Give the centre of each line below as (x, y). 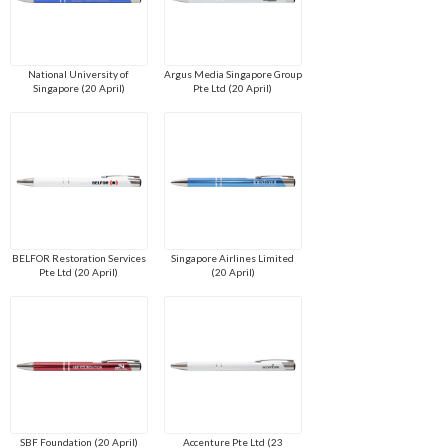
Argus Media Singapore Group (232, 74)
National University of (79, 74)
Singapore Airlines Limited (233, 258)
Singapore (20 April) (78, 88)
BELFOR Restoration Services (78, 258)
